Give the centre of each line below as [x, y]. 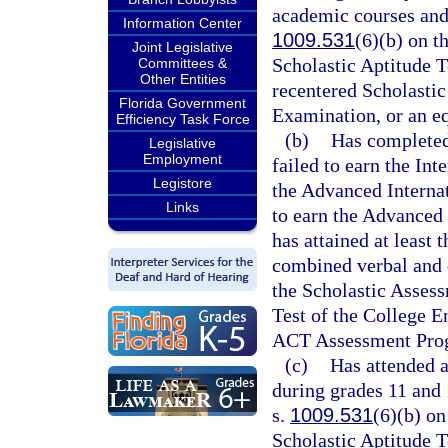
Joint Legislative [182, 47]
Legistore [182, 183]
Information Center [182, 23]
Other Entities [182, 79]
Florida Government [182, 103]
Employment [182, 159]
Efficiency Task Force [182, 119]
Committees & [182, 63]
